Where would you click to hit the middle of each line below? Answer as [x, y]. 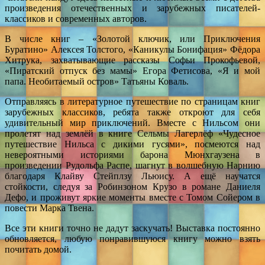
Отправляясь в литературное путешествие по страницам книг [132, 101]
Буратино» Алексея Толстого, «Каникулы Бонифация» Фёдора [132, 49]
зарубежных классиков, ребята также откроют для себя [132, 112]
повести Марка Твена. [49, 208]
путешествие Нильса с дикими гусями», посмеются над [132, 144]
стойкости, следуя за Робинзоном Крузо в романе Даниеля [132, 186]
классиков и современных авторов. [76, 18]
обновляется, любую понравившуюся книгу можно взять [132, 238]
